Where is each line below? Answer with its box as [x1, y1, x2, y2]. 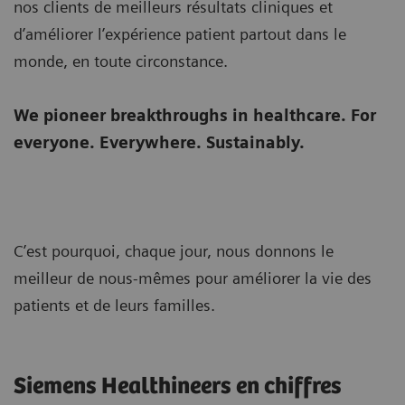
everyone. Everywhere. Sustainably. [14, 133, 305, 153]
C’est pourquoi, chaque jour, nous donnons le [14, 241, 334, 261]
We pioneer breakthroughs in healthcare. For [14, 106, 376, 126]
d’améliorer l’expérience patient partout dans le [14, 24, 346, 44]
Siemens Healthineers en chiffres [14, 373, 347, 400]
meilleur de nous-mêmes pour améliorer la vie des [14, 268, 372, 288]
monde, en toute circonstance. [14, 52, 228, 71]
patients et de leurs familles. [14, 296, 220, 316]
